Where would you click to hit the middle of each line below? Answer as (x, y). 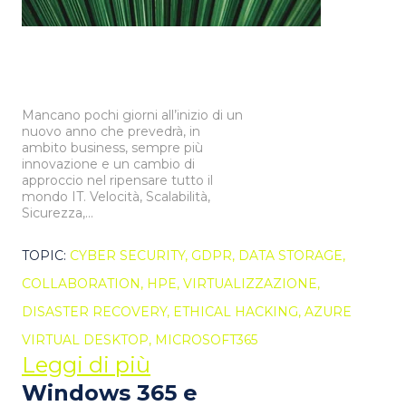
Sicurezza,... (58, 213)
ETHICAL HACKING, (239, 312)
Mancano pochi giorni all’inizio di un (132, 116)
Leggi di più (86, 365)
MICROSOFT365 (206, 340)
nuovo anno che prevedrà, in (111, 132)
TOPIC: (46, 256)
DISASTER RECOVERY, (97, 312)
